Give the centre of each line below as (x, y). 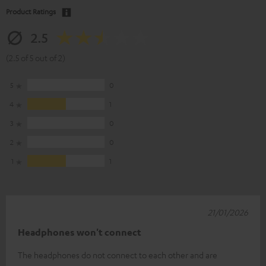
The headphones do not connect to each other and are (118, 254)
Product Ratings (31, 11)
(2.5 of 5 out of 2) (36, 57)
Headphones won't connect (80, 232)
